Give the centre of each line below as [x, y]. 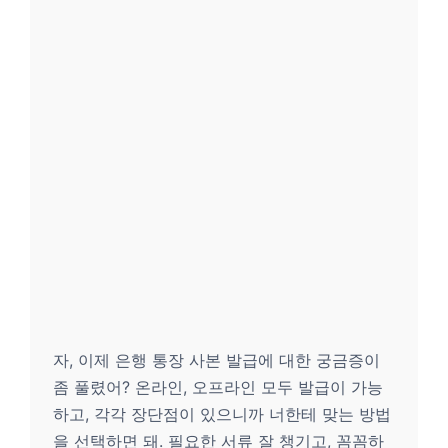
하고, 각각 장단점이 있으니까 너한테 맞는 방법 [222, 414]
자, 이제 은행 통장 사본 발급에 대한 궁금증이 [216, 360]
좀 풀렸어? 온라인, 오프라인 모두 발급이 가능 [218, 387]
